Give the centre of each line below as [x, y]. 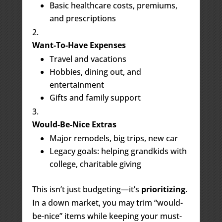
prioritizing [163, 189]
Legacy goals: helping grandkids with [118, 151]
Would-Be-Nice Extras [74, 124]
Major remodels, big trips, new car [113, 138]
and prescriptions [83, 18]
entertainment [77, 84]
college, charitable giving [95, 164]
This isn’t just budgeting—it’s [86, 189]
